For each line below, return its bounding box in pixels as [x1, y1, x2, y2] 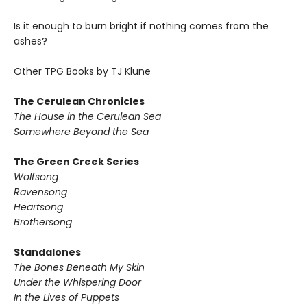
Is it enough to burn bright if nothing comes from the [14, 19, 269, 34]
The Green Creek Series [14, 155, 139, 169]
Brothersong [14, 215, 72, 230]
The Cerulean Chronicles [14, 95, 145, 109]
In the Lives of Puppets [14, 291, 119, 305]
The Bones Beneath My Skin [14, 260, 145, 275]
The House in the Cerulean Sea [14, 110, 161, 124]
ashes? [14, 34, 47, 49]
